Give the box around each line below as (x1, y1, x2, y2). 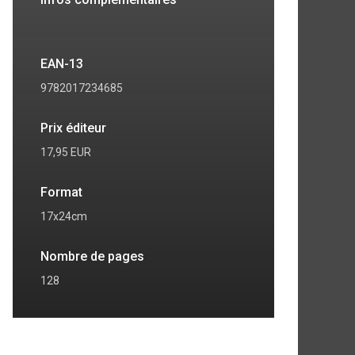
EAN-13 (40, 56, 83, 72)
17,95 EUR (40, 146, 91, 159)
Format (40, 185, 82, 200)
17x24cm (40, 210, 87, 223)
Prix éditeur (40, 120, 106, 136)
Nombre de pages (40, 249, 144, 265)
